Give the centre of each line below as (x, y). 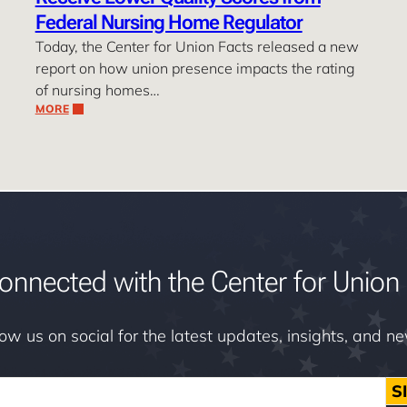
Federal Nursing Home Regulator (169, 23)
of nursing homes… (97, 90)
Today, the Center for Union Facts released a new (197, 47)
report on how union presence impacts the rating (195, 69)
